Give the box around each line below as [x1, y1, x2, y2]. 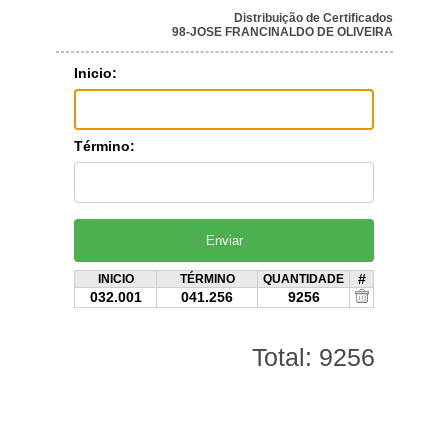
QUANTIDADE [263, 272, 344, 286]
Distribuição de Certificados [233, 11, 393, 25]
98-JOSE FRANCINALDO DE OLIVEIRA [171, 25, 393, 39]
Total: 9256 [251, 343, 375, 371]
